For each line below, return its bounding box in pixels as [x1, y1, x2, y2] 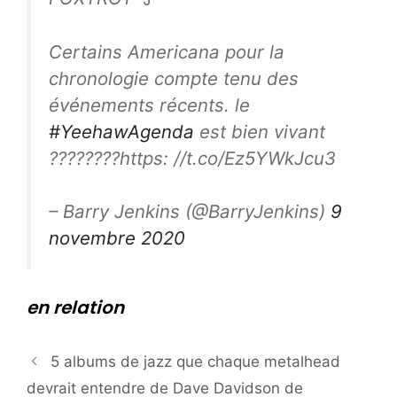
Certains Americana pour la [49, 40, 284, 63]
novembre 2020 [49, 227, 185, 250]
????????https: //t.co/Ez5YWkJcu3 [49, 146, 336, 169]
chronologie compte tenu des [49, 66, 299, 90]
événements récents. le [49, 93, 250, 116]
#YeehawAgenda [49, 120, 194, 143]
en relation [27, 295, 124, 321]
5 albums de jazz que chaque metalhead [51, 353, 341, 371]
